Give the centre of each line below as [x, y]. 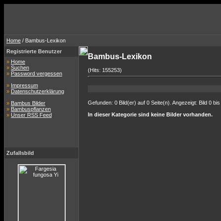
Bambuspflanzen [31, 109]
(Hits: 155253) [105, 70]
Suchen [20, 68]
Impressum [24, 85]
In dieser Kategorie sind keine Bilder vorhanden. [150, 114]
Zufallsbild [20, 153]
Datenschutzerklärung [37, 91]
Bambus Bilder [28, 103]
